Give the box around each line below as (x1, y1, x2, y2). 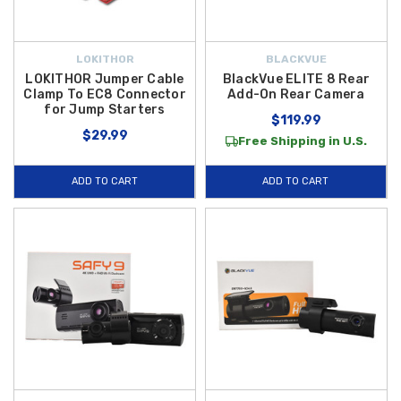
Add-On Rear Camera (227, 86, 365, 102)
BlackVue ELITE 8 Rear (222, 71, 371, 87)
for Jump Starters (44, 101, 166, 117)
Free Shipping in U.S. (237, 133, 367, 148)
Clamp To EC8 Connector (23, 86, 186, 102)
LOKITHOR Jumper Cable (25, 71, 184, 87)
